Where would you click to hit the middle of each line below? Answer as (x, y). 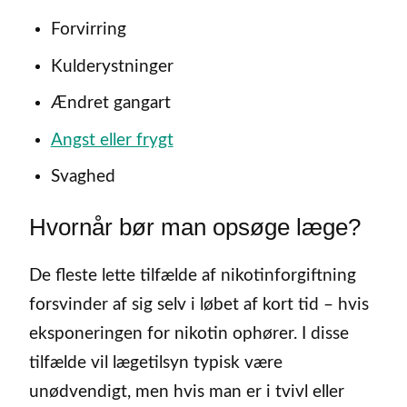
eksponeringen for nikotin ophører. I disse (189, 334)
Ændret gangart (110, 104)
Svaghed (83, 177)
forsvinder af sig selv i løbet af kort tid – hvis (199, 305)
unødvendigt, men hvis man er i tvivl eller (187, 392)
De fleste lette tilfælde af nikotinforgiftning (193, 276)
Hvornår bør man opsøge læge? (195, 228)
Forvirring (88, 30)
